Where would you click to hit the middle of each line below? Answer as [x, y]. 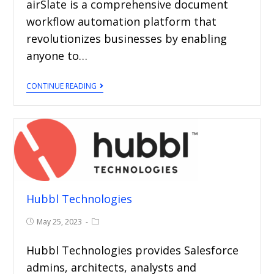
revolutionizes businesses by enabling [127, 39]
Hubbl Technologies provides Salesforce [133, 250]
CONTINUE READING [62, 86]
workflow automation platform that [122, 22]
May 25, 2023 [60, 222]
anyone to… [57, 56]
